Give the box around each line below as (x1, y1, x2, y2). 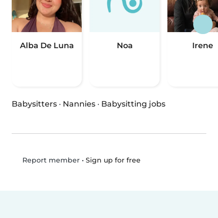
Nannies (63, 99, 95, 109)
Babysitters (12, 99, 57, 109)
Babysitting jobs (101, 99, 165, 109)
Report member (20, 156, 80, 165)
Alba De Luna (19, 41, 74, 51)
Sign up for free (85, 155, 141, 164)
